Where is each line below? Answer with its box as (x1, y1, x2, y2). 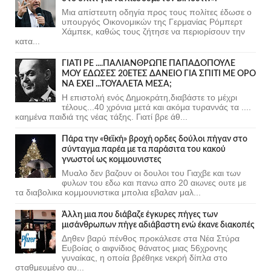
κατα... (15, 36, 40, 46)
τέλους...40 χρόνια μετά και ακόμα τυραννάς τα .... (62, 102, 251, 112)
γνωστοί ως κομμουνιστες (62, 155, 162, 164)
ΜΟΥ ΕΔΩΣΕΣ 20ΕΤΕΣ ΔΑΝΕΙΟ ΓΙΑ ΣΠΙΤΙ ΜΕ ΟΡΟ (62, 69, 256, 78)
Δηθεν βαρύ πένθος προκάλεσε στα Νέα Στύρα (62, 233, 240, 243)
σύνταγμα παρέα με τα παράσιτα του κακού (62, 145, 226, 154)
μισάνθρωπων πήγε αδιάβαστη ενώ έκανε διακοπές (62, 220, 255, 229)
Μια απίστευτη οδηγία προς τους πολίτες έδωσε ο (62, 7, 252, 17)
